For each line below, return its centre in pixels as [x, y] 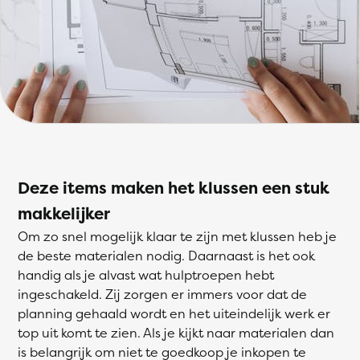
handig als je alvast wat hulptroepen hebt [146, 275]
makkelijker [64, 213]
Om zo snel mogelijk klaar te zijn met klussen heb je [177, 236]
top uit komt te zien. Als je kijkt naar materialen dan [176, 333]
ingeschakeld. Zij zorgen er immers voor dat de [162, 294]
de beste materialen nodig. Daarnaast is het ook [166, 256]
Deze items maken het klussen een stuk [174, 188]
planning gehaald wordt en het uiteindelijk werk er [174, 313]
